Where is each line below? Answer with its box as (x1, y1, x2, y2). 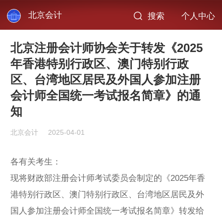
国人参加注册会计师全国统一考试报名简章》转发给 (10, 206, 204, 216)
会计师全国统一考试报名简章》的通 (10, 89, 201, 103)
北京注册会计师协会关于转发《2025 (10, 41, 203, 55)
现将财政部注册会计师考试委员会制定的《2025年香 (10, 173, 205, 183)
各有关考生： (10, 157, 61, 166)
